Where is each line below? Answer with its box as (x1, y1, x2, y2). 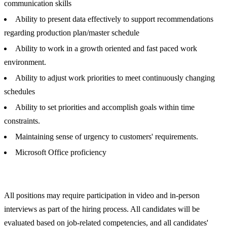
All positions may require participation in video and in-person (4, 191, 200, 200)
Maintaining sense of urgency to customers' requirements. (15, 132, 198, 141)
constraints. (4, 117, 40, 126)
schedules (4, 87, 35, 96)
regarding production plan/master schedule (4, 28, 139, 37)
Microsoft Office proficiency (15, 148, 106, 157)
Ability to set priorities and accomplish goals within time (15, 103, 195, 112)
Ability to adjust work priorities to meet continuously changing (15, 73, 215, 83)
